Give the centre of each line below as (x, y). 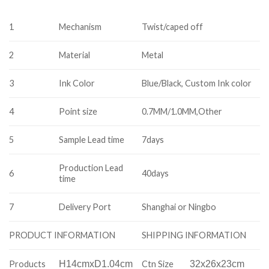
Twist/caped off (173, 27)
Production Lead (91, 168)
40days (156, 174)
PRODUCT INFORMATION (62, 235)
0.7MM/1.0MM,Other (182, 112)
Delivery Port (85, 207)
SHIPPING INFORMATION (194, 235)
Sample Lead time (92, 140)
